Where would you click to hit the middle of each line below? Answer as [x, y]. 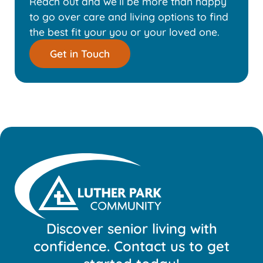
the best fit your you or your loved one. [124, 32]
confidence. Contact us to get [131, 246]
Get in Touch [80, 54]
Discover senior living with [131, 228]
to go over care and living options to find [129, 17]
